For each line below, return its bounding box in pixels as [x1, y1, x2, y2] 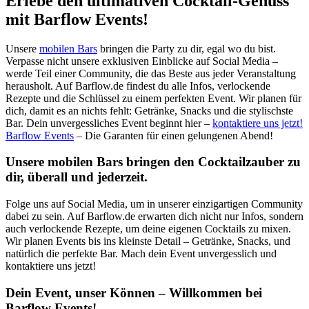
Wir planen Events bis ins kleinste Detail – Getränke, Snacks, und [6, 235, 290, 248]
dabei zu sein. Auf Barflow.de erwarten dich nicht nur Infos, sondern [6, 210, 303, 223]
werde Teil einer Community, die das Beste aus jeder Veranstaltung [6, 67, 296, 79]
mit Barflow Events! [6, 10, 148, 28]
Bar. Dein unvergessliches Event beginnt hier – [6, 117, 212, 129]
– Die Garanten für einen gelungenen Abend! [74, 129, 273, 141]
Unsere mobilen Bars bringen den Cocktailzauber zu [6, 154, 301, 170]
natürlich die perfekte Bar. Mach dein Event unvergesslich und [6, 248, 277, 260]
